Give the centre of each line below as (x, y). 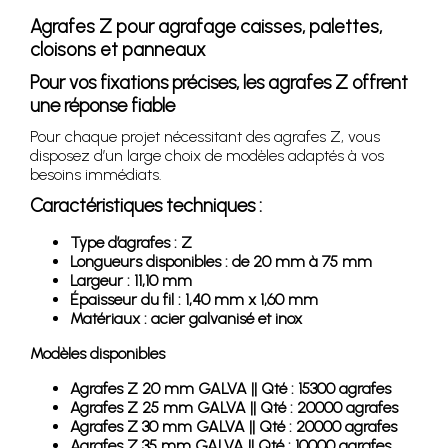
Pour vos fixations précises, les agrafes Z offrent (219, 82)
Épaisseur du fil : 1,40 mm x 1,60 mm (194, 299)
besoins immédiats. (96, 174)
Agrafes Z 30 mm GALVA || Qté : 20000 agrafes (233, 426)
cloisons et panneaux (118, 49)
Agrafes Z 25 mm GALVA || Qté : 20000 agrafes (234, 407)
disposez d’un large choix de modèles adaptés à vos (207, 155)
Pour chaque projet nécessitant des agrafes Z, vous (205, 136)
